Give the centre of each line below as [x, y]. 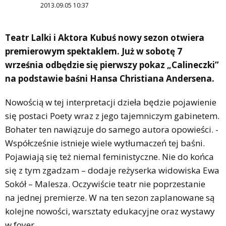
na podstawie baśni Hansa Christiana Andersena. [110, 78]
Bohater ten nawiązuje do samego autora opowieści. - [112, 129]
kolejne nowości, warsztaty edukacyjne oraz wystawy [110, 211]
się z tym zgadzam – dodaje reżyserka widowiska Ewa [112, 170]
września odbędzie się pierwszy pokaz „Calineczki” [112, 65]
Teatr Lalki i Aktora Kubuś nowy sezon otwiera [105, 37]
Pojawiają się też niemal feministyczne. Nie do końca [109, 156]
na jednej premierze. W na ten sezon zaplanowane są [110, 197]
